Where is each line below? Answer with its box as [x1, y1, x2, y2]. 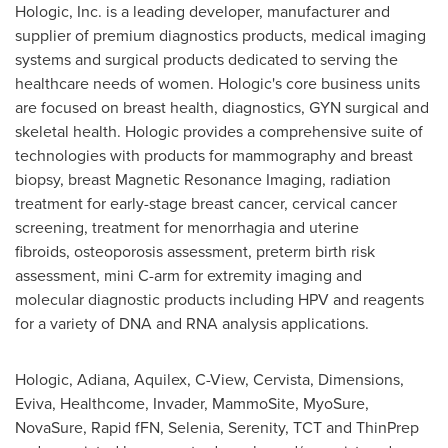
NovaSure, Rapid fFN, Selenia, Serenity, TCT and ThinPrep [15, 416, 419, 439]
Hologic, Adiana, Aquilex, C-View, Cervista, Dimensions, [15, 368, 404, 391]
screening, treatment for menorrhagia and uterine [15, 216, 359, 239]
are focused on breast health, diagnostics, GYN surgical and [15, 96, 429, 119]
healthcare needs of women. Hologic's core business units [15, 72, 420, 95]
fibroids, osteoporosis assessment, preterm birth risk [15, 240, 375, 263]
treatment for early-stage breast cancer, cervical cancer [15, 192, 397, 215]
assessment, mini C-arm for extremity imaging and [15, 264, 362, 287]
